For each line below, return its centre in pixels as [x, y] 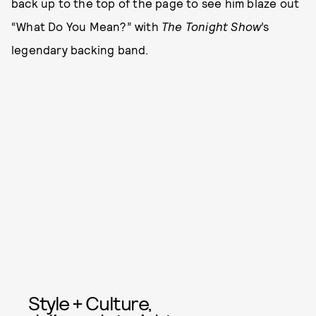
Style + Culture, [90, 303]
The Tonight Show [212, 26]
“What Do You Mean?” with [86, 26]
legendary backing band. [80, 49]
